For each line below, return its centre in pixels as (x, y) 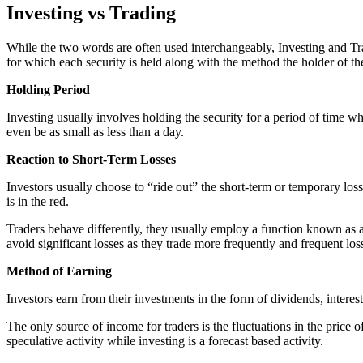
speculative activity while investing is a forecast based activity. (165, 341)
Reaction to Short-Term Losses (91, 160)
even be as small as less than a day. (95, 132)
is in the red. (38, 202)
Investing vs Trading (91, 13)
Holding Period (48, 90)
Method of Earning (59, 271)
